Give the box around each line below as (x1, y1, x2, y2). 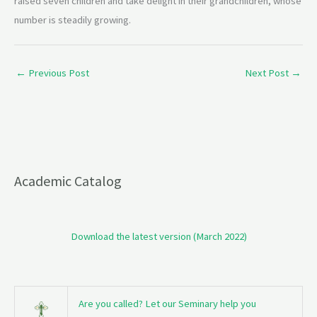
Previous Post (26, 67, 89, 80)
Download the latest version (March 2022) (70, 230, 247, 243)
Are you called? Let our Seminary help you (78, 296, 256, 310)
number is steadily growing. (14, 13, 131, 26)
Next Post (245, 67, 291, 80)
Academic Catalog (14, 172, 122, 190)
